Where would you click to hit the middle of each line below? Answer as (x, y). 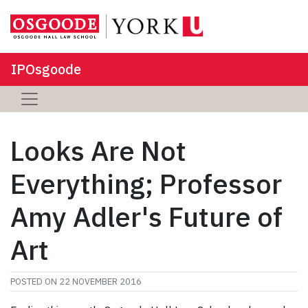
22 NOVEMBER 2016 (100, 281)
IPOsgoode (46, 69)
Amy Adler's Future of (146, 216)
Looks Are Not (98, 150)
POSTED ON (35, 281)
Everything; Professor (146, 183)
